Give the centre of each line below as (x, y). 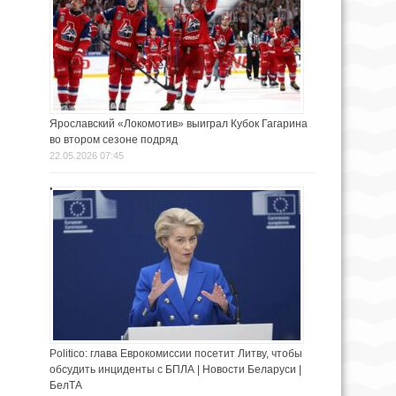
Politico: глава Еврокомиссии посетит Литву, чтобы (176, 354)
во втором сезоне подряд (115, 140)
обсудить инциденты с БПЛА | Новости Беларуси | (175, 370)
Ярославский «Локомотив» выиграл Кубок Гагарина (179, 124)
